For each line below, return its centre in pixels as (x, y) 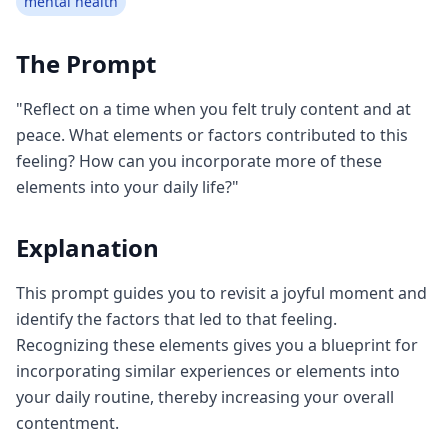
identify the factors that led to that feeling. (176, 319)
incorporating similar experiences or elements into (208, 371)
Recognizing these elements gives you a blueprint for (217, 345)
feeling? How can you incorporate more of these (199, 161)
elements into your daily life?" (127, 187)
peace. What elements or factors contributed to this (212, 135)
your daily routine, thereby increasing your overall (205, 397)
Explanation (87, 247)
